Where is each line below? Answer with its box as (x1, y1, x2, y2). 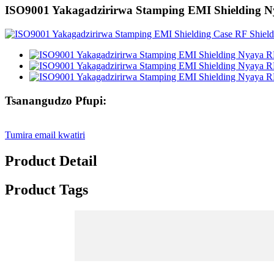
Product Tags (5, 182, 88, 198)
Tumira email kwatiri (5, 130, 85, 141)
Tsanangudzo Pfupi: (5, 94, 106, 107)
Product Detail (5, 153, 97, 169)
